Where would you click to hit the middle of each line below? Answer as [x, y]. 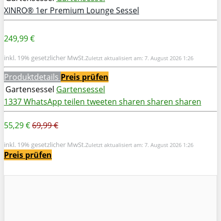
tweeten [102, 101]
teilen [74, 101]
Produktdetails [32, 77]
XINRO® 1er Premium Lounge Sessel [72, 10]
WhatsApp [43, 101]
